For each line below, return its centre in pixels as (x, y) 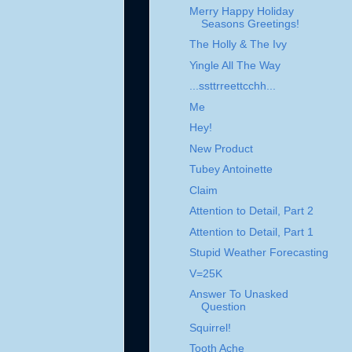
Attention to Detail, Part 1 (251, 231)
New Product (221, 148)
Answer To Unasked (238, 294)
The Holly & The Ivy (238, 44)
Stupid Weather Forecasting (258, 253)
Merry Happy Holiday (241, 11)
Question (223, 307)
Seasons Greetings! (250, 23)
